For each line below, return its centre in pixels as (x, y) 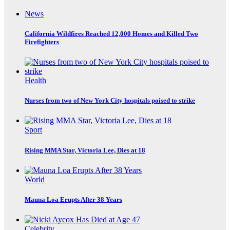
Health (35, 81)
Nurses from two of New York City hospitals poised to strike (110, 101)
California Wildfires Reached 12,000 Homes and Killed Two (111, 33)
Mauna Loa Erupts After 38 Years (73, 199)
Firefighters (42, 42)
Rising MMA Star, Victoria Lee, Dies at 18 (85, 150)
